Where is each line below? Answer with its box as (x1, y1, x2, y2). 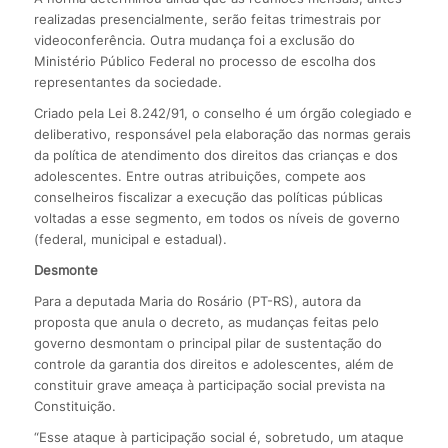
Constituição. (33, 397, 116, 414)
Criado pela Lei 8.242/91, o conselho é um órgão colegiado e (33, 104, 412, 121)
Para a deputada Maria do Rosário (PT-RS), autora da (33, 292, 361, 309)
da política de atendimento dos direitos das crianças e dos (33, 146, 398, 163)
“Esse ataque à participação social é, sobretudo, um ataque (33, 428, 404, 445)
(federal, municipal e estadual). (33, 230, 227, 247)
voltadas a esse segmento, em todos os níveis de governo (33, 209, 400, 226)
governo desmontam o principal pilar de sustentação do (33, 334, 382, 351)
